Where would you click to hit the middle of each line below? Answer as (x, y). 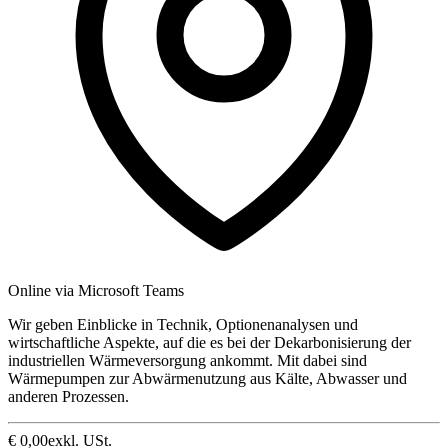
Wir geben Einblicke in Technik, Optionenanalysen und (183, 325)
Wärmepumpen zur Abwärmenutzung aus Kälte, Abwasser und (207, 379)
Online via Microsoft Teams (96, 291)
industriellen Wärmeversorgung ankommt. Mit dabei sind (187, 361)
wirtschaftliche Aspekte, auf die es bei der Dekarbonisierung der (209, 343)
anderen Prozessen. (68, 397)
